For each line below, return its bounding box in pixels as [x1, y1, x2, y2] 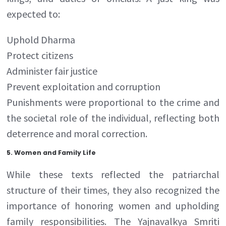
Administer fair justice [7, 64, 98, 77]
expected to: [7, 7, 61, 20]
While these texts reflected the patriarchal [7, 167, 219, 181]
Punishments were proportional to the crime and [7, 95, 219, 108]
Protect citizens [7, 48, 74, 62]
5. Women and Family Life [7, 148, 96, 157]
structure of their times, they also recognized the [7, 183, 219, 196]
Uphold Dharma [7, 33, 76, 46]
